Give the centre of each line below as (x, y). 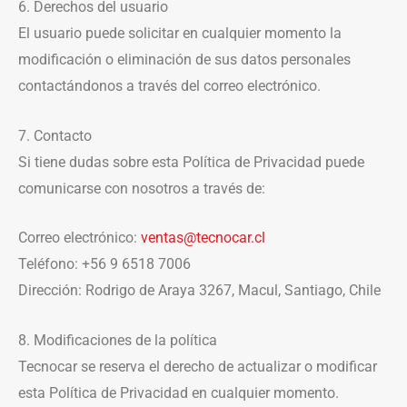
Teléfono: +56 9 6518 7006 (104, 264)
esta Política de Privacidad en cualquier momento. (179, 393)
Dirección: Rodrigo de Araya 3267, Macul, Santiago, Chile (199, 291)
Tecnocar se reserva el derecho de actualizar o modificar (198, 367)
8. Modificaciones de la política (118, 341)
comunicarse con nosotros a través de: (142, 188)
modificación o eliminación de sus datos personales (184, 60)
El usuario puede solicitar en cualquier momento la (180, 34)
